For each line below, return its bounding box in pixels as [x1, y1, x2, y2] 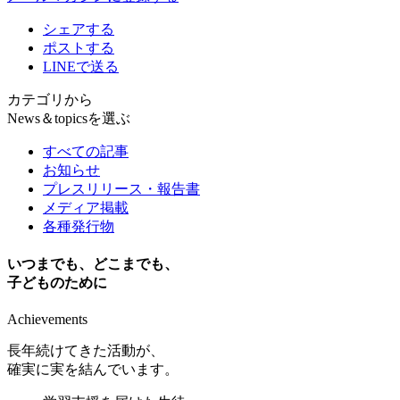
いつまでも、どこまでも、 [7, 256, 179, 272]
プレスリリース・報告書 [43, 180, 200, 196]
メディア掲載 [43, 199, 129, 215]
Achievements [7, 312, 87, 328]
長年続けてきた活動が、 [7, 343, 164, 359]
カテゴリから [7, 91, 93, 107]
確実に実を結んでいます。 [7, 362, 179, 378]
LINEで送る [43, 58, 119, 74]
